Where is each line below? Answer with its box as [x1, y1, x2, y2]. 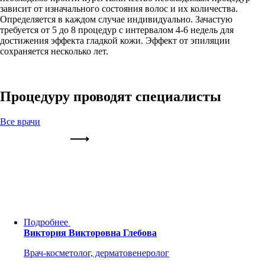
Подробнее [24, 217, 68, 228]
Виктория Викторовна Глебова [24, 228, 157, 238]
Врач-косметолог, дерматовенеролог [24, 248, 169, 258]
